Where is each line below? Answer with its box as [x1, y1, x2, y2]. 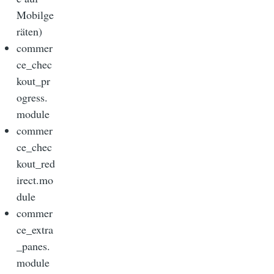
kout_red [17, 155, 55, 171]
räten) [17, 23, 42, 39]
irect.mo [17, 172, 53, 187]
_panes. [17, 238, 50, 253]
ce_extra [17, 221, 53, 237]
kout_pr [17, 73, 50, 88]
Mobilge [17, 7, 54, 22]
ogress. [17, 89, 48, 105]
